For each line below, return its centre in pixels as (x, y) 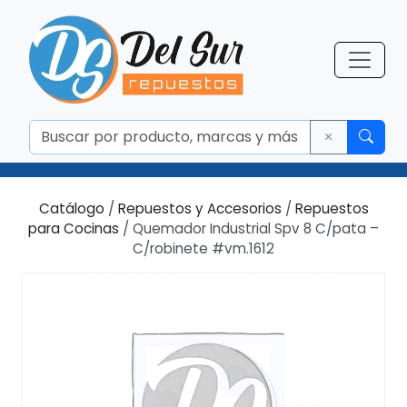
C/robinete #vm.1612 (203, 248)
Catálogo (71, 208)
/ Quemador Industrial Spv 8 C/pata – (249, 228)
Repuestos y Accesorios (199, 208)
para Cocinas (74, 228)
